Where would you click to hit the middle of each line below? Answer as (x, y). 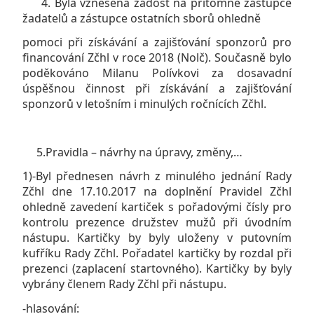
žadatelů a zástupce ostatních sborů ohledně (142, 19)
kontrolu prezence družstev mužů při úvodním (157, 223)
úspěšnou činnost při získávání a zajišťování (157, 89)
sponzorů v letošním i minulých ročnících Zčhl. (144, 104)
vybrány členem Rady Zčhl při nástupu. (124, 284)
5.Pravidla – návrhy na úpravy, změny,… (132, 152)
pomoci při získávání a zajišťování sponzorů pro (157, 42)
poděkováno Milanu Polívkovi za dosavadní (157, 73)
